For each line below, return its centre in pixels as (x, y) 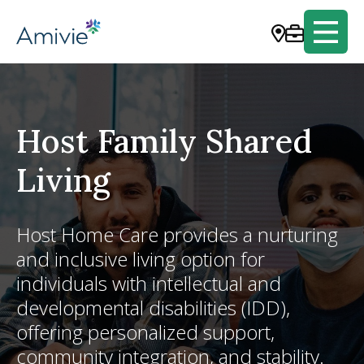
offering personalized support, (145, 332)
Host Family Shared (164, 141)
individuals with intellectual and (149, 283)
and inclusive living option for (141, 259)
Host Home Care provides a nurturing (177, 234)
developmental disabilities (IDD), (153, 308)
